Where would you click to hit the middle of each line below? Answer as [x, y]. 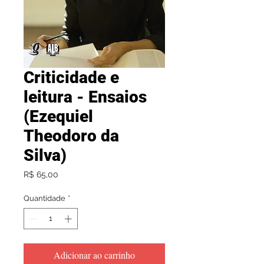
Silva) [45, 156]
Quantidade [44, 199]
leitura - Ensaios [85, 97]
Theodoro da [71, 136]
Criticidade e [71, 78]
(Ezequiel [58, 117]
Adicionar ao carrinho [94, 255]
